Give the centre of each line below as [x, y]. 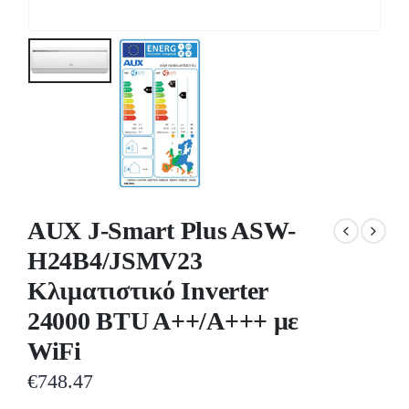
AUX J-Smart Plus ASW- [162, 230]
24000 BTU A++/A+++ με [163, 320]
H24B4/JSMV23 [115, 260]
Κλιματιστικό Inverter [148, 290]
